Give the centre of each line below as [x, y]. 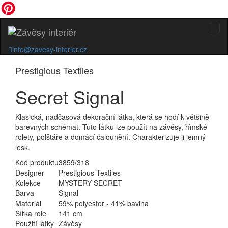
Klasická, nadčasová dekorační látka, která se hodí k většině [112, 117]
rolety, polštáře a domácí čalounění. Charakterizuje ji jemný [110, 137]
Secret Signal [70, 96]
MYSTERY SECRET [90, 183]
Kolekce [28, 183]
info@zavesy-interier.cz [50, 49]
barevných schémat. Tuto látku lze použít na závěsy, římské [111, 127]
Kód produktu [37, 162]
